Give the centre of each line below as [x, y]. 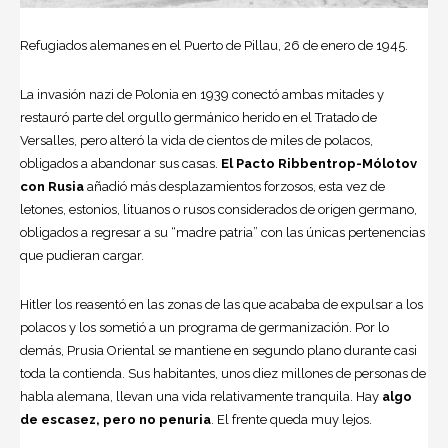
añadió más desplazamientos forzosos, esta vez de [236, 186]
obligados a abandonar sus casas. [119, 163]
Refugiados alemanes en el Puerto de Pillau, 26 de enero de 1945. [214, 45]
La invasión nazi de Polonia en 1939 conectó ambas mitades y [202, 94]
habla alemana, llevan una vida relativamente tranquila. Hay [201, 396]
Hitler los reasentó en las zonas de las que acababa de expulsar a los [221, 304]
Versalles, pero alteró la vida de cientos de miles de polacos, [196, 140]
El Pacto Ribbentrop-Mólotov [317, 163]
